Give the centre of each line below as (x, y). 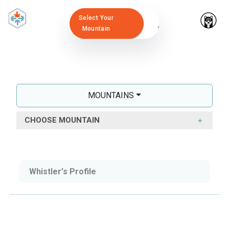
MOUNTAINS (111, 95)
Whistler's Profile (63, 171)
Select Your (96, 18)
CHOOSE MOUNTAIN (62, 120)
